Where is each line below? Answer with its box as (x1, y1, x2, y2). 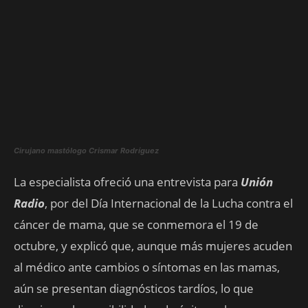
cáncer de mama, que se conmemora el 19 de (14, 216, 258, 232)
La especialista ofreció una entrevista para (14, 173, 241, 190)
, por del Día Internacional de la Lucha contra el (45, 195, 293, 211)
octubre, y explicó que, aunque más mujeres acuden (14, 237, 292, 254)
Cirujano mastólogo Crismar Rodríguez (14, 145, 159, 155)
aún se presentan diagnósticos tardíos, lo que (14, 280, 254, 296)
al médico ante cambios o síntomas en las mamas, (14, 258, 280, 275)
